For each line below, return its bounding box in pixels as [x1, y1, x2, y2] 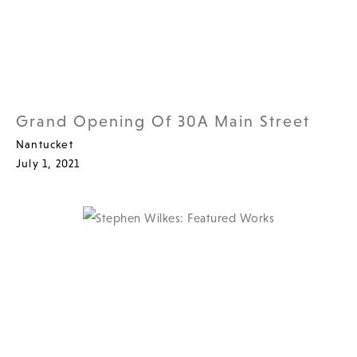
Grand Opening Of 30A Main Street [16, 112, 310, 130]
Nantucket [16, 137, 73, 151]
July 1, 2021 [16, 156, 80, 170]
